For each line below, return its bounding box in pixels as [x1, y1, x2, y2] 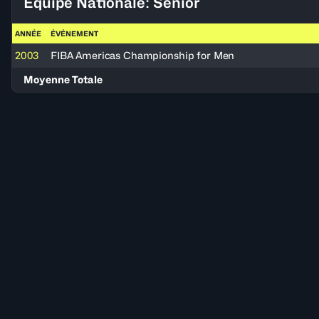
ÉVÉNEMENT [51, 29, 98, 38]
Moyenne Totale [23, 73, 103, 85]
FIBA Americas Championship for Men [51, 49, 235, 61]
